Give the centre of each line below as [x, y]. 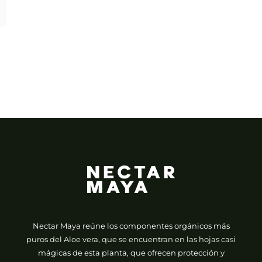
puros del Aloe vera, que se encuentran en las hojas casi [131, 239]
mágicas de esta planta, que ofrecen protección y [131, 252]
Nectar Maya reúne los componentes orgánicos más [131, 225]
